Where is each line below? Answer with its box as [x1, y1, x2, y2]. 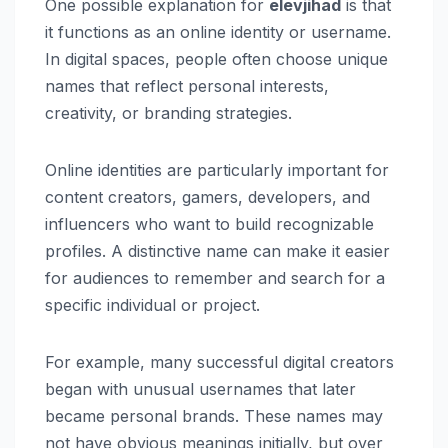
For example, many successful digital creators [45, 351, 394, 372]
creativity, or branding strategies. [45, 102, 292, 123]
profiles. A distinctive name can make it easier [45, 240, 390, 261]
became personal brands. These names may [45, 405, 383, 426]
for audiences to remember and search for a [45, 267, 385, 288]
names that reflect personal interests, [45, 75, 329, 96]
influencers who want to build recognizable [45, 213, 374, 234]
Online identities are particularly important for [45, 159, 389, 180]
